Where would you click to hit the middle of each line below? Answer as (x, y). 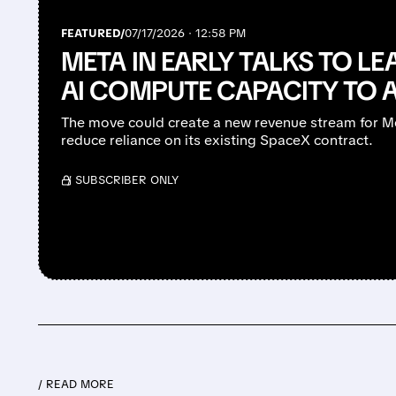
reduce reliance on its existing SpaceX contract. (217, 141)
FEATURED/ (93, 34)
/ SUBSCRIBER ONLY (123, 180)
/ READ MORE (76, 384)
